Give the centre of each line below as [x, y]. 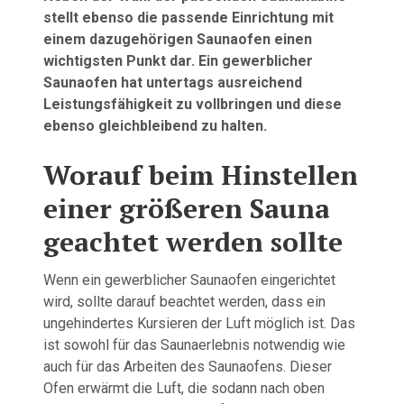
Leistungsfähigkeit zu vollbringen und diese [193, 104]
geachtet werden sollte [193, 242]
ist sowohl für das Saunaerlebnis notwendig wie [194, 345]
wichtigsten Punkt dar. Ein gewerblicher [178, 61]
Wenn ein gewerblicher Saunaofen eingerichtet [189, 280]
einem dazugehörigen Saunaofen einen [178, 39]
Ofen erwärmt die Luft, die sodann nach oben [184, 388]
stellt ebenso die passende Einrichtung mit [188, 18]
